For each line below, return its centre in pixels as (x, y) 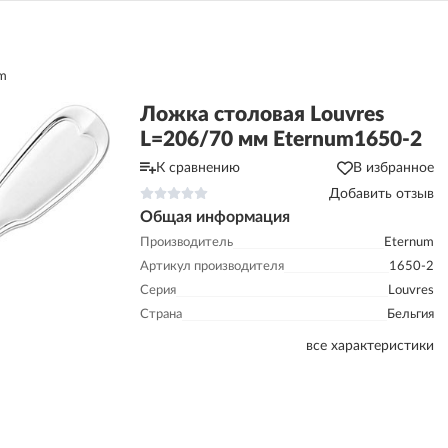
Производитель (186, 242)
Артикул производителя (212, 266)
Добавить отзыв (381, 194)
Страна (161, 314)
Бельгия (410, 314)
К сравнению (198, 168)
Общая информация (215, 217)
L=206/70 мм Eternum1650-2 (281, 139)
